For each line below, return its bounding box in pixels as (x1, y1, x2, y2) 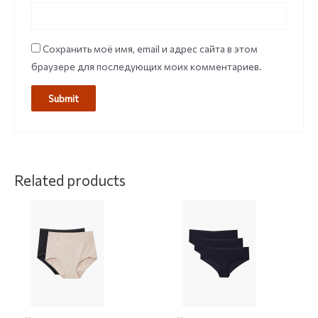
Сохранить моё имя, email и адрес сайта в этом (42, 43, 258, 55)
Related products (14, 171, 126, 190)
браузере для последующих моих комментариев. (31, 60, 262, 73)
